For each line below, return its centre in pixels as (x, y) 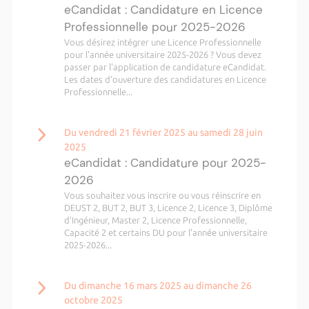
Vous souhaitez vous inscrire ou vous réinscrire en (162, 195)
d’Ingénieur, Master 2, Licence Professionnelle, (155, 220)
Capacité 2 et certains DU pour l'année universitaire (166, 232)
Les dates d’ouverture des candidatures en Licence (165, 79)
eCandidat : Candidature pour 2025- (165, 163)
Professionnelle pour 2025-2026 (154, 27)
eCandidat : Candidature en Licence (163, 10)
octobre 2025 (93, 300)
